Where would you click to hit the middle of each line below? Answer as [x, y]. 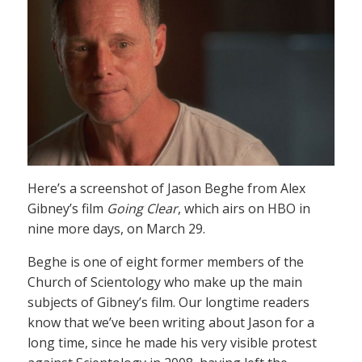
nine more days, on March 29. [116, 229]
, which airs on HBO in [244, 208]
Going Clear [142, 208]
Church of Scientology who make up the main [165, 282]
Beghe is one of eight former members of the [166, 262]
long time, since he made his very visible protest [172, 343]
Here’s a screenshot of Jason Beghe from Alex [166, 188]
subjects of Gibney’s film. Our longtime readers [168, 302]
